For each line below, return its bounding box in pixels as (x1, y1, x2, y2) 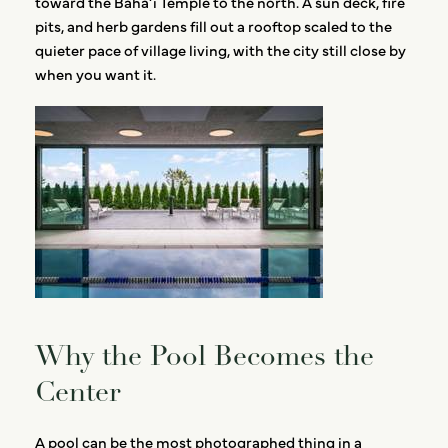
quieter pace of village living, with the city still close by (35, 39, 406, 61)
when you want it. (35, 63, 156, 85)
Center (35, 375, 120, 410)
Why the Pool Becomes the (35, 339, 374, 374)
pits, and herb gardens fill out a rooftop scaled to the (35, 15, 392, 37)
